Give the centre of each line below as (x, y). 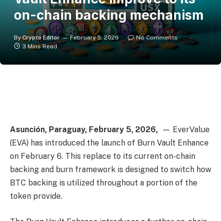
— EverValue (185, 130)
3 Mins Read (40, 46)
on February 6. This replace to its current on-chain (103, 156)
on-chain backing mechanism (109, 15)
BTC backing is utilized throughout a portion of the (104, 183)
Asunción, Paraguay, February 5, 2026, (85, 130)
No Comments (157, 37)
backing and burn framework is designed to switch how (110, 170)
